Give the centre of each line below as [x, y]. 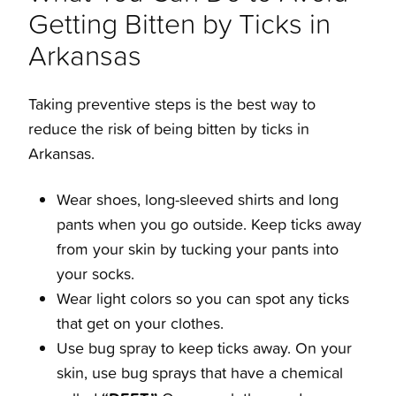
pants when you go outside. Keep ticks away [209, 225]
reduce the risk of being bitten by [143, 129]
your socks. [95, 274]
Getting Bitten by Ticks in [179, 23]
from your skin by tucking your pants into [198, 249]
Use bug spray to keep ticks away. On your [204, 348]
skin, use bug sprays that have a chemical [200, 373]
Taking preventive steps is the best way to [172, 104]
